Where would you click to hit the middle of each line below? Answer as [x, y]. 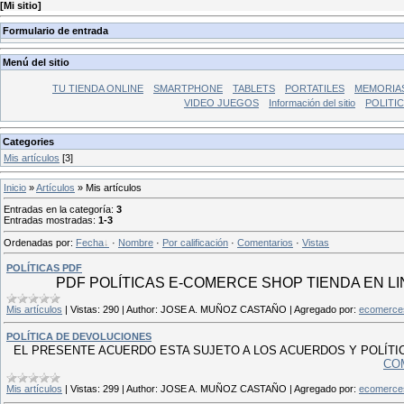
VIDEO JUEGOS [221, 103]
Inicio [15, 187]
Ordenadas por [37, 242]
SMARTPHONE [188, 89]
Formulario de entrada [55, 30]
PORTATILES [315, 89]
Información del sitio [312, 103]
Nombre [136, 242]
